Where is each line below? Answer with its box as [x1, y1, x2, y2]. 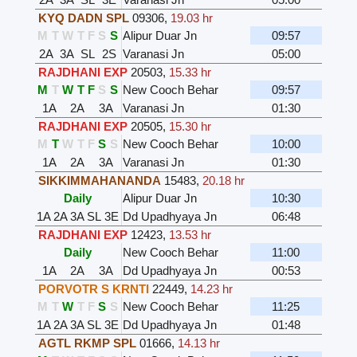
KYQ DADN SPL [37, 10, 129, 25]
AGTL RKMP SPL [37, 335, 136, 350]
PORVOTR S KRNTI [37, 281, 149, 296]
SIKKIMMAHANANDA [37, 173, 161, 187]
